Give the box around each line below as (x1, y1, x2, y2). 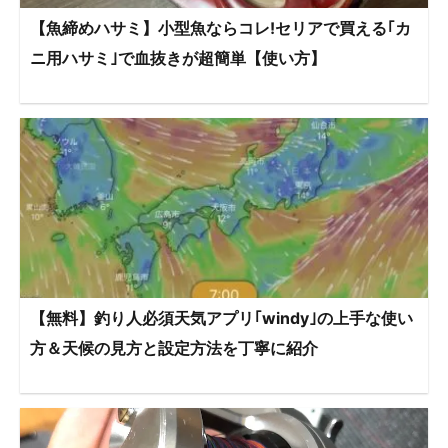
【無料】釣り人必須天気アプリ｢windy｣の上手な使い (30, 308, 413, 329)
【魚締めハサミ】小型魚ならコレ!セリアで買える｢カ (30, 18, 411, 39)
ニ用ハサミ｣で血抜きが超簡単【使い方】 (30, 48, 326, 69)
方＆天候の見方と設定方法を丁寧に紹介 (30, 338, 318, 359)
